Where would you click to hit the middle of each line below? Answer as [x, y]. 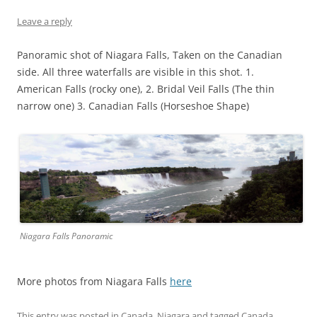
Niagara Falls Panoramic [66, 236]
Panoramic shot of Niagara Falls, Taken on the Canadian [150, 54]
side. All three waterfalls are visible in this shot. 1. [136, 71]
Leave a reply [45, 21]
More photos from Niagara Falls [93, 282]
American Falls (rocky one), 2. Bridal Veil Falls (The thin [146, 88]
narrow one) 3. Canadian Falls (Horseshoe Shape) [133, 105]
